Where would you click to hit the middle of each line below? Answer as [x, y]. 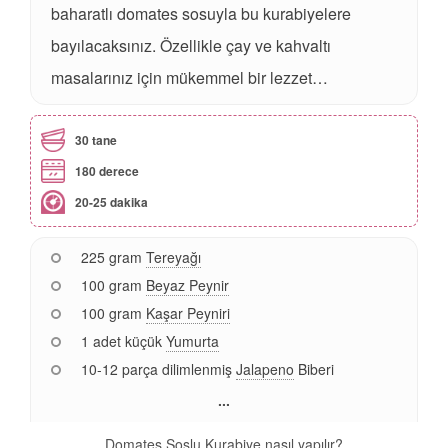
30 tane [96, 140]
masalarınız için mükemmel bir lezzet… [189, 78]
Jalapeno [265, 369]
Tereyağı [173, 257]
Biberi [316, 369]
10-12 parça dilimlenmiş [156, 369]
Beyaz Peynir [187, 285]
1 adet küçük [121, 341]
